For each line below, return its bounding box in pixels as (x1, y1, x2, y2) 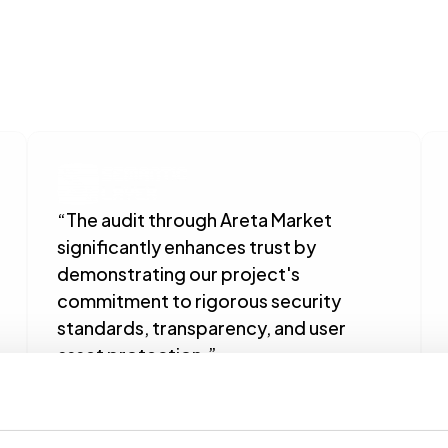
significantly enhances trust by (56, 231, 316, 260)
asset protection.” (56, 339, 216, 368)
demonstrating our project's (56, 258, 300, 287)
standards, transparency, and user (56, 312, 346, 341)
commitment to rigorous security (56, 285, 341, 314)
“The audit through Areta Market (56, 204, 332, 233)
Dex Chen (56, 363, 130, 390)
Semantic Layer (56, 384, 160, 407)
